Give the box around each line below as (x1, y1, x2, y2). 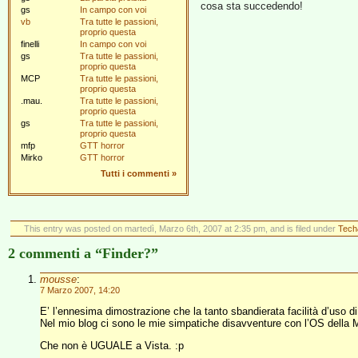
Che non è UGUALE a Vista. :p (40, 340, 184, 352)
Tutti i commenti (101, 169, 169, 178)
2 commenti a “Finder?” (8, 245, 158, 261)
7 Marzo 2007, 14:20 (40, 285, 120, 295)
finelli (21, 39, 39, 49)
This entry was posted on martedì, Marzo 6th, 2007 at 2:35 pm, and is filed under (23, 224, 338, 233)
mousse (40, 273, 77, 285)
